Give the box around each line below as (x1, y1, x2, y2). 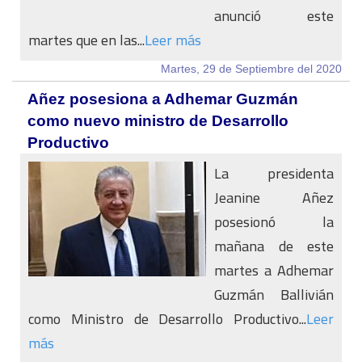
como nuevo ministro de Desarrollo (27, 112, 288, 129)
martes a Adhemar (214, 257, 334, 284)
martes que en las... (28, 27, 145, 53)
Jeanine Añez (214, 184, 334, 211)
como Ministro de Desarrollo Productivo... (28, 305, 306, 332)
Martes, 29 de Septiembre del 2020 (161, 62, 342, 75)
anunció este (214, 2, 334, 29)
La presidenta (214, 160, 334, 187)
